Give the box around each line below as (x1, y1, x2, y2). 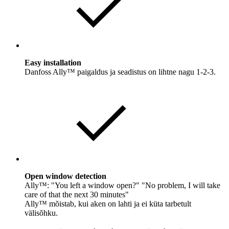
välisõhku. (25, 208, 58, 217)
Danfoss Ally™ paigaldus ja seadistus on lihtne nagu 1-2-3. (25, 67, 216, 76)
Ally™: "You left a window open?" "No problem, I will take (25, 180, 220, 190)
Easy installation (25, 58, 81, 67)
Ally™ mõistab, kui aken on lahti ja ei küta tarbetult (25, 199, 191, 208)
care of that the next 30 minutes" (25, 190, 129, 199)
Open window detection (25, 171, 106, 180)
